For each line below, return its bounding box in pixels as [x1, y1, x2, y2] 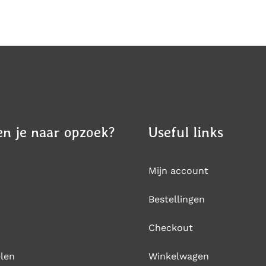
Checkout [148, 222, 193, 233]
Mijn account [148, 165, 208, 176]
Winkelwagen [148, 251, 209, 262]
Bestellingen [148, 194, 205, 205]
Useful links [148, 123, 223, 141]
